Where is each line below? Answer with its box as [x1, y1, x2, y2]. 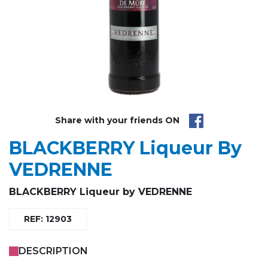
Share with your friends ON [55, 115, 179, 126]
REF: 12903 [24, 213, 72, 224]
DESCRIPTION [19, 245, 88, 257]
